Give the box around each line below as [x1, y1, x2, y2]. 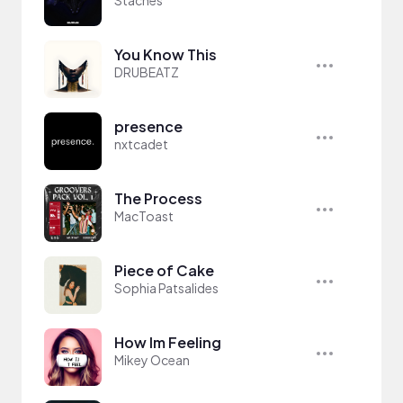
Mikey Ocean [114, 352, 190, 368]
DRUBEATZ [114, 64, 179, 80]
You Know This [114, 45, 217, 64]
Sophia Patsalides [114, 280, 219, 296]
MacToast [114, 208, 174, 224]
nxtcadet [114, 136, 168, 152]
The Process [114, 189, 202, 208]
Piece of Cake [114, 261, 214, 280]
